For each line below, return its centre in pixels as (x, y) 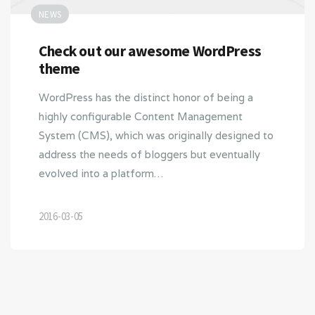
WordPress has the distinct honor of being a (146, 97)
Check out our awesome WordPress (150, 51)
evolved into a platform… (101, 173)
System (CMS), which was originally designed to (156, 135)
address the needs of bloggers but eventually (149, 154)
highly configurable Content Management (141, 116)
